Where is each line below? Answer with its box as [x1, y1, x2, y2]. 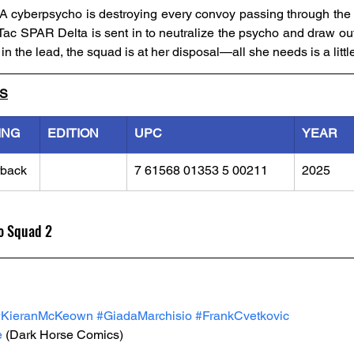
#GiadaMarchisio [96, 308, 192, 323]
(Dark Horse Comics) [2, 327, 123, 342]
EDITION [47, 126, 99, 141]
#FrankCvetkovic [195, 308, 289, 323]
